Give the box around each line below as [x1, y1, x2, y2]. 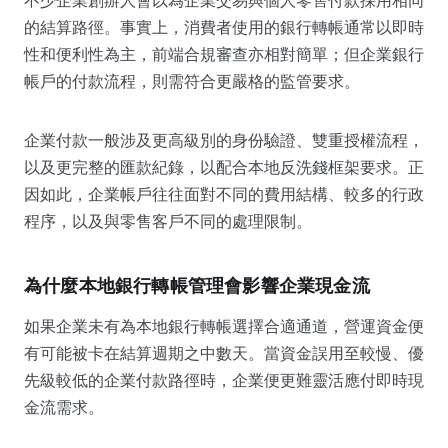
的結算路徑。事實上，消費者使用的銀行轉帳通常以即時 [24, 16, 424, 37]
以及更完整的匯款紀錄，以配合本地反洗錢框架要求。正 [24, 156, 424, 177]
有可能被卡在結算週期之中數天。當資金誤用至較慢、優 [24, 342, 424, 363]
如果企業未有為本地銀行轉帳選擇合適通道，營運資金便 [24, 315, 424, 336]
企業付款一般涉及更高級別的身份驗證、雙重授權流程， [24, 129, 424, 150]
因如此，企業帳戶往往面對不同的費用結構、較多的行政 [24, 183, 424, 204]
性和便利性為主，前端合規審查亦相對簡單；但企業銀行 [24, 43, 424, 64]
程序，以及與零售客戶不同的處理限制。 [24, 210, 312, 231]
